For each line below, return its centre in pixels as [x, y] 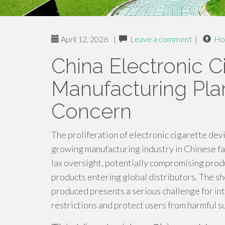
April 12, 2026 [84, 39]
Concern [91, 111]
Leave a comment [161, 39]
